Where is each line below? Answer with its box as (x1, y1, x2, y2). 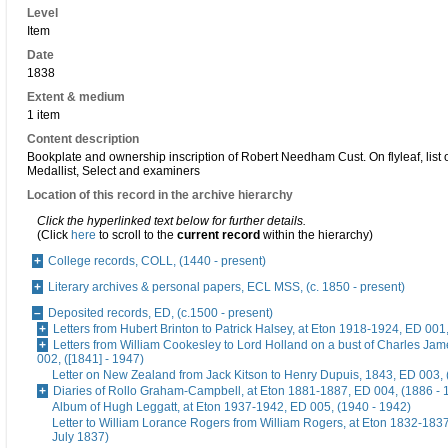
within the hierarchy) (260, 228, 373, 243)
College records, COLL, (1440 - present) (48, 254, 266, 269)
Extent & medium (27, 90, 125, 105)
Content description (27, 132, 139, 147)
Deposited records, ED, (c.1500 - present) (48, 306, 273, 321)
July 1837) (52, 430, 109, 445)
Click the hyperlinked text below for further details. (37, 214, 306, 229)
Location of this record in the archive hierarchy (27, 188, 293, 203)
